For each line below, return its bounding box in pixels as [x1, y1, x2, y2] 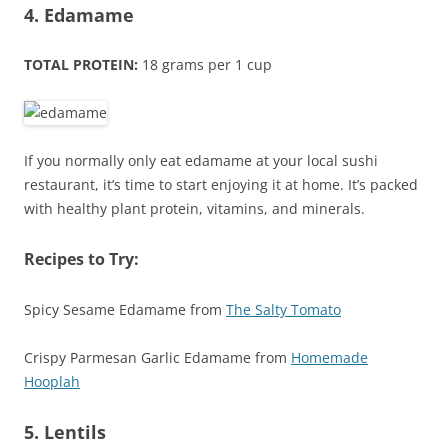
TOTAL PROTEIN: [24, 55, 138, 75]
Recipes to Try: [24, 248, 139, 271]
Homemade [291, 348, 368, 368]
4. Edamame [24, 3, 134, 28]
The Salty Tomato [226, 300, 341, 320]
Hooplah [24, 372, 80, 392]
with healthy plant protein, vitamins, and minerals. [24, 199, 365, 219]
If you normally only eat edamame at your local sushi [24, 151, 378, 171]
